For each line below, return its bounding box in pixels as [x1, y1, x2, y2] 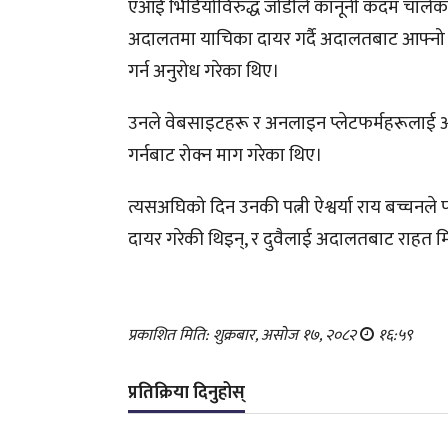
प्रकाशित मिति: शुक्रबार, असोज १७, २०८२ [128, 321, 361, 349]
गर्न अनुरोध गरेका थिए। [128, 55, 281, 87]
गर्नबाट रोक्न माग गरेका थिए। [128, 139, 324, 171]
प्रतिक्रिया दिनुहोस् [128, 377, 246, 408]
